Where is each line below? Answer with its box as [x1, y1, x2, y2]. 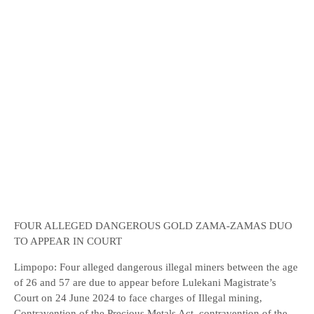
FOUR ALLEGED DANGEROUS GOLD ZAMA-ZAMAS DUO [14, 220, 292, 231]
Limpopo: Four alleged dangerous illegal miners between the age [14, 261, 298, 273]
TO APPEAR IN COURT [14, 235, 122, 247]
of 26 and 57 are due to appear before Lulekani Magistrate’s [14, 277, 276, 288]
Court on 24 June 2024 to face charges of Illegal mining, [14, 292, 262, 303]
